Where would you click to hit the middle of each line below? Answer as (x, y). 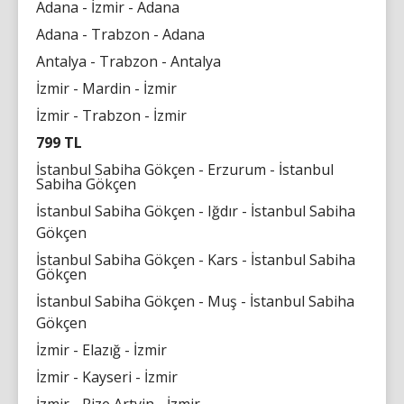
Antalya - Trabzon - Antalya (129, 61)
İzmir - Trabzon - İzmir (111, 115)
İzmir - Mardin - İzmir (106, 88)
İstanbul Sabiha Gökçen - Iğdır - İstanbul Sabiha (196, 211)
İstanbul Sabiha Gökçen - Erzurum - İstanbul (185, 169)
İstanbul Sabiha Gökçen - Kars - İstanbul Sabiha (196, 259)
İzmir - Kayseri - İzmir (107, 376)
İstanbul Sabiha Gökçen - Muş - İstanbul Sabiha (195, 301)
